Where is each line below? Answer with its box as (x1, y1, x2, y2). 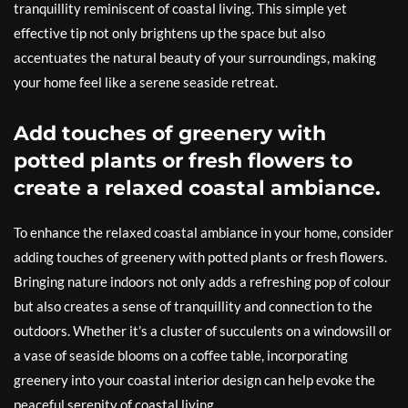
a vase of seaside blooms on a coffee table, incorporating (14, 347, 348, 363)
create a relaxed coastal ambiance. (14, 176, 381, 200)
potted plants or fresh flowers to (14, 148, 352, 173)
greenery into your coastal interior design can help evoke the (14, 372, 375, 388)
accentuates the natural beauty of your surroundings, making (14, 49, 376, 66)
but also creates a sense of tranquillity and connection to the (14, 298, 372, 314)
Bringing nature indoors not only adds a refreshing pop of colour (14, 273, 391, 290)
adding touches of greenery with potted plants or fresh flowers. (14, 249, 387, 265)
